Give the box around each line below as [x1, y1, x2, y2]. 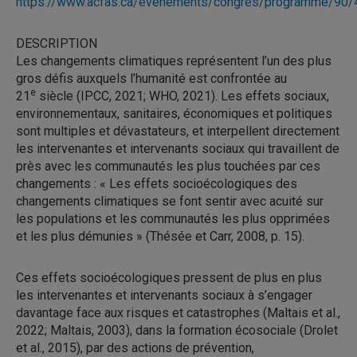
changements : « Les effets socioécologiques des [16, 176, 297, 191]
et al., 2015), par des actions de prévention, [16, 340, 254, 355]
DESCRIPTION [16, 36, 97, 51]
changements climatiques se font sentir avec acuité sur [16, 194, 324, 209]
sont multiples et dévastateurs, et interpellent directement [16, 124, 339, 139]
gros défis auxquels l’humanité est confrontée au [16, 71, 287, 86]
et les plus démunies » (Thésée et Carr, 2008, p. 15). [16, 229, 304, 244]
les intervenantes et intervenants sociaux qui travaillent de [16, 141, 339, 156]
